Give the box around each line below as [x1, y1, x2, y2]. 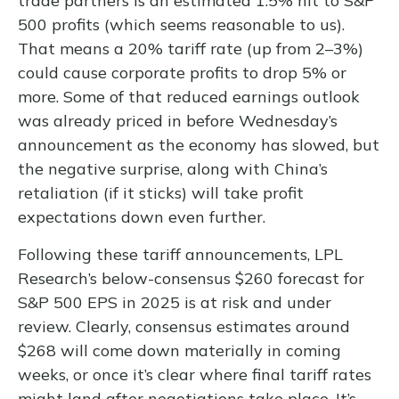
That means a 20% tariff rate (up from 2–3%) [18, 38, 363, 60]
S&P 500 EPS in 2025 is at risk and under [18, 292, 331, 313]
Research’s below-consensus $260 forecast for [18, 268, 364, 289]
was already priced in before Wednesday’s [18, 110, 338, 132]
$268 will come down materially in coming [18, 340, 341, 362]
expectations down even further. [18, 207, 265, 228]
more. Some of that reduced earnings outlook [18, 86, 360, 108]
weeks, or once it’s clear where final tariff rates [18, 364, 371, 386]
